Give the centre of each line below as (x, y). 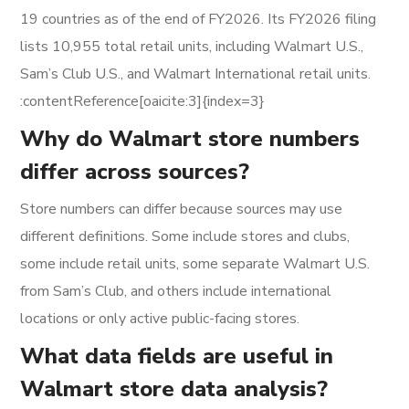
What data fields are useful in (177, 356)
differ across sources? (135, 172)
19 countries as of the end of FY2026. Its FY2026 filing (199, 19)
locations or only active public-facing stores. (160, 319)
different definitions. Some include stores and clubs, (185, 236)
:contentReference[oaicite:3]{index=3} (143, 101)
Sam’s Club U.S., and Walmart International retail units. (196, 74)
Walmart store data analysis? (174, 389)
